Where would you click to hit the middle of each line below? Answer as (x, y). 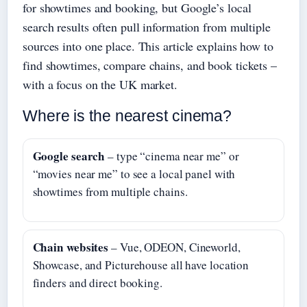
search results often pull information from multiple (147, 27)
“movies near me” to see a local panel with (134, 173)
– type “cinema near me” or (172, 156)
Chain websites (71, 247)
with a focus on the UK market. (100, 85)
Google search (69, 156)
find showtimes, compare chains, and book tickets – (150, 65)
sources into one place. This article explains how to (148, 46)
